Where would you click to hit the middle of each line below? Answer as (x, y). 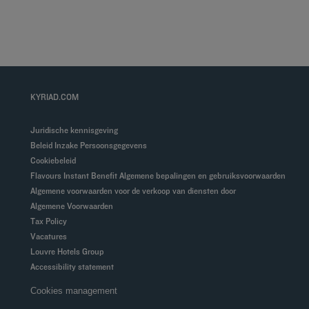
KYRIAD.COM (54, 97)
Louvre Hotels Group (69, 251)
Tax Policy (51, 221)
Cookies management (77, 291)
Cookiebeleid (56, 160)
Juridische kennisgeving (76, 130)
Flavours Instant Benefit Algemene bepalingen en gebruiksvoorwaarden (160, 176)
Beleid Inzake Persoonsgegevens (91, 145)
